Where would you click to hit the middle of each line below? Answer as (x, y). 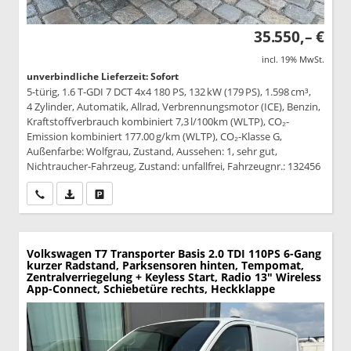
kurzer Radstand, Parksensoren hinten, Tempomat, (165, 265)
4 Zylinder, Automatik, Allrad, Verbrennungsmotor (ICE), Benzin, (174, 106)
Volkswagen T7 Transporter (101, 253)
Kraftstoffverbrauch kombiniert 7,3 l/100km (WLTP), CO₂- (158, 121)
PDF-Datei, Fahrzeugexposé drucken (154, 193)
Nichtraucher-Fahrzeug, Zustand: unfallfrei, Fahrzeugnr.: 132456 (174, 166)
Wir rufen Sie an (80, 193)
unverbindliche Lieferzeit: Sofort (103, 76)
